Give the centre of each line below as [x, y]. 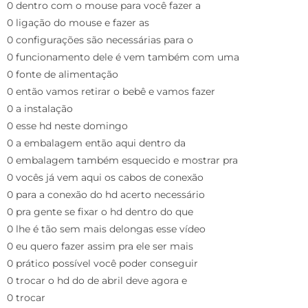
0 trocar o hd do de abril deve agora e [97, 280]
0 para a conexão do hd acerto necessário [106, 194]
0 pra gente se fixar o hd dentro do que [100, 211]
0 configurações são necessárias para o [100, 40]
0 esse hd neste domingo [67, 125]
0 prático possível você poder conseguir [102, 263]
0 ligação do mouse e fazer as [78, 22]
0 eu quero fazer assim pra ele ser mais [100, 246]
